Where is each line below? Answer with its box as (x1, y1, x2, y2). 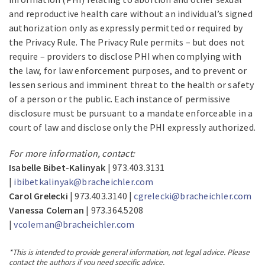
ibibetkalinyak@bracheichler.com (14, 175, 154, 188)
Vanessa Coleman (9, 203, 84, 216)
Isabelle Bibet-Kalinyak (9, 161, 106, 173)
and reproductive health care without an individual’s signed (9, 7, 253, 20)
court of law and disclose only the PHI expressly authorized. (9, 121, 256, 133)
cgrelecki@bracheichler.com (134, 189, 252, 202)
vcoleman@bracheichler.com (14, 218, 135, 230)
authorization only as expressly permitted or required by (9, 21, 243, 34)
